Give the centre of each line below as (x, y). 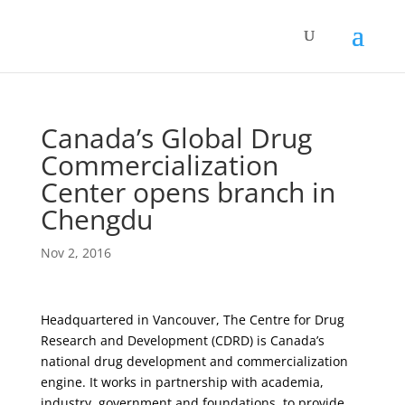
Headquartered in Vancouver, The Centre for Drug (192, 320)
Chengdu (96, 219)
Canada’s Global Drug (176, 138)
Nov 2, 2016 (75, 253)
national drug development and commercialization (194, 361)
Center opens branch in (188, 192)
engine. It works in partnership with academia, (182, 382)
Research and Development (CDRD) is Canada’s (182, 340)
